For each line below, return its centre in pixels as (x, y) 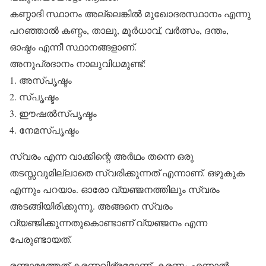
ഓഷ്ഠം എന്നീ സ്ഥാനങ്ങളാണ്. (73, 47)
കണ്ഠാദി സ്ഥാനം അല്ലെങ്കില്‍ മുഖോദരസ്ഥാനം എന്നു (130, 13)
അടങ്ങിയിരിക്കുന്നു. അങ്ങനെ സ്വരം (91, 206)
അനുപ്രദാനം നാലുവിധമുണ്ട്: (77, 63)
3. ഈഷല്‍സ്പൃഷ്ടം (53, 113)
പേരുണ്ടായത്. (41, 239)
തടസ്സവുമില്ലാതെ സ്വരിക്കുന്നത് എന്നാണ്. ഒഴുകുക (127, 172)
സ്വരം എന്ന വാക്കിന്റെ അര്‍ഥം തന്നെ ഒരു (102, 156)
